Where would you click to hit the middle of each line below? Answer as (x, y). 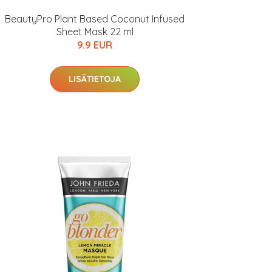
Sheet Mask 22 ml (95, 32)
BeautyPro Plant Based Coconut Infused (95, 19)
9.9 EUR (95, 45)
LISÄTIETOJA (95, 79)
